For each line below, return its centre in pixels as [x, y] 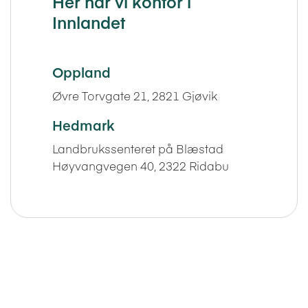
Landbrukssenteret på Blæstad [137, 148]
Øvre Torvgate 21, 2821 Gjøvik [134, 95]
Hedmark [83, 124]
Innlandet [88, 21]
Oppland [81, 71]
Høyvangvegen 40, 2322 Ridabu [140, 165]
